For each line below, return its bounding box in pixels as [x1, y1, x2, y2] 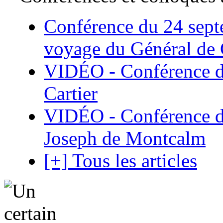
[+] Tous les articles [44, 149, 197, 171]
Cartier [44, 82, 98, 104]
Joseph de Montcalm [44, 127, 206, 149]
